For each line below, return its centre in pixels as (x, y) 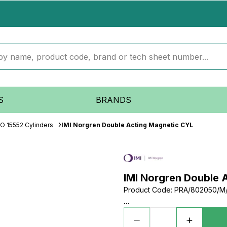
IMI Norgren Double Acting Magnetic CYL (127, 125)
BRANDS (113, 100)
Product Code (147, 190)
